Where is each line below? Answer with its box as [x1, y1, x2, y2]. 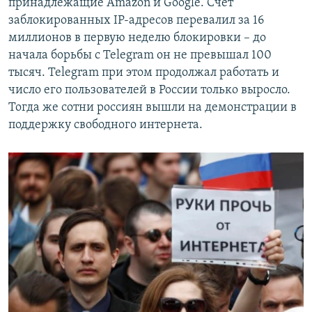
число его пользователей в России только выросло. [8, 84, 290, 97]
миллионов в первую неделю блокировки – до [8, 31, 266, 45]
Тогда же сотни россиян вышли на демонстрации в [8, 101, 297, 115]
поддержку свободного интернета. [8, 118, 203, 132]
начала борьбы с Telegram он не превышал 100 [8, 49, 272, 63]
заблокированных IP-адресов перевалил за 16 [8, 14, 264, 28]
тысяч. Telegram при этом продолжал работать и [8, 66, 279, 80]
